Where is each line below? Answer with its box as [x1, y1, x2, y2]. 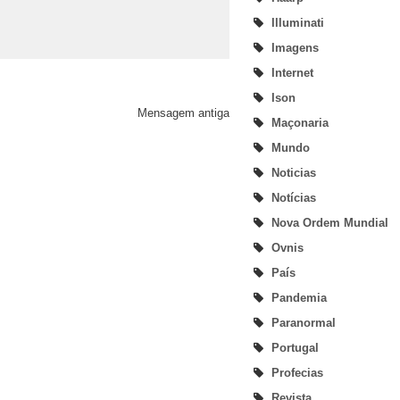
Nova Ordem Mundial [271, 215, 388, 229]
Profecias [271, 365, 323, 379]
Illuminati [271, 15, 324, 29]
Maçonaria [271, 115, 329, 129]
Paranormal [271, 315, 336, 329]
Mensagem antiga [137, 105, 229, 120]
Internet [271, 65, 313, 79]
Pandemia [271, 290, 327, 304]
